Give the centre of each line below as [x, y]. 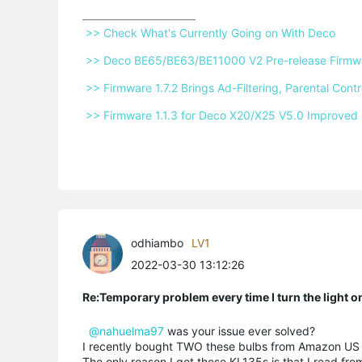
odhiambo [157, 242]
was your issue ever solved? [240, 330]
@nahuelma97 [126, 330]
